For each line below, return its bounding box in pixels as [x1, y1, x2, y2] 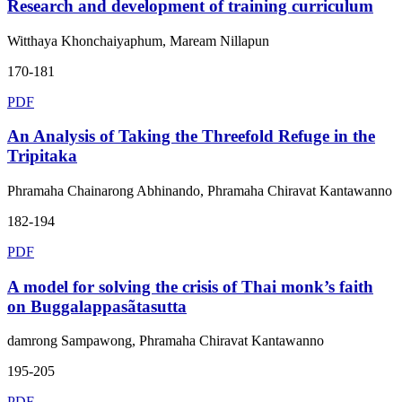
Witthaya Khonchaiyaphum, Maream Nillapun [7, 32, 269, 48]
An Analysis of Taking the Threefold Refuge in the [7, 127, 375, 146]
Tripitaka [7, 146, 77, 166]
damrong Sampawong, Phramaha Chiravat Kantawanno [7, 333, 324, 349]
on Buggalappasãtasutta [7, 296, 187, 316]
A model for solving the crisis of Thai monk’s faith [7, 276, 373, 296]
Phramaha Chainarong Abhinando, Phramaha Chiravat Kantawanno [7, 183, 392, 198]
